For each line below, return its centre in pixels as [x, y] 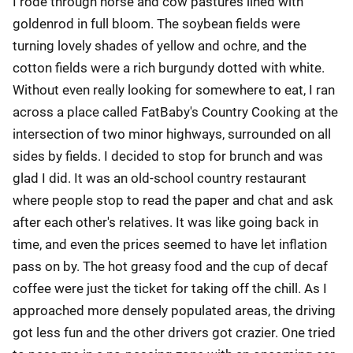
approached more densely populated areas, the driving [174, 310]
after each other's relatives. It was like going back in [165, 222]
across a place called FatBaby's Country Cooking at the [175, 112]
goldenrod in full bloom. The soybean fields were [156, 24]
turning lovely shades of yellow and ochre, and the [160, 46]
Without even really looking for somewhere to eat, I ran [174, 90]
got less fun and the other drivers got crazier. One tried [174, 333]
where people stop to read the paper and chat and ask [173, 200]
